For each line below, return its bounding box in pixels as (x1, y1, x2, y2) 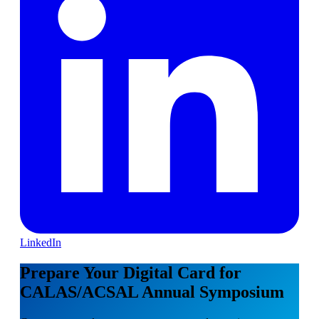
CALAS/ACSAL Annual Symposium (20, 282, 284, 301)
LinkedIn (20, 236, 61, 249)
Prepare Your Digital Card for (20, 263, 241, 282)
